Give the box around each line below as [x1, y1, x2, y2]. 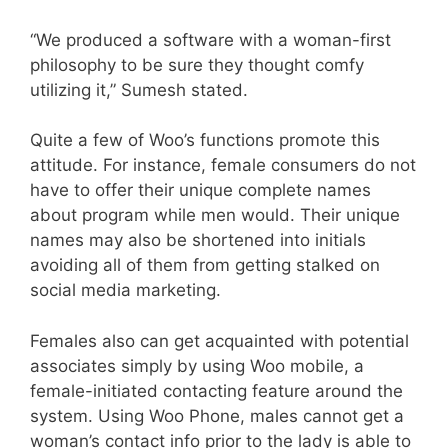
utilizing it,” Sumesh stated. [30, 79, 248, 100]
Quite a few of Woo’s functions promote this [30, 130, 380, 151]
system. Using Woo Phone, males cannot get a [30, 405, 404, 426]
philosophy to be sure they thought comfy [30, 54, 364, 75]
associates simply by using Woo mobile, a [30, 355, 364, 376]
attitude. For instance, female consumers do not [30, 155, 416, 176]
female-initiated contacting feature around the [30, 380, 403, 401]
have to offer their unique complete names [30, 180, 371, 201]
